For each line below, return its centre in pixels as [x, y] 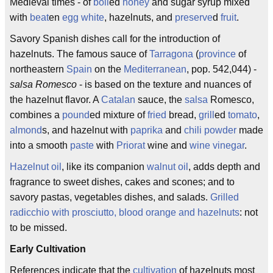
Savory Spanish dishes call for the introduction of [115, 39]
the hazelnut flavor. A [55, 100]
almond [26, 130]
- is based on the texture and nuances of [164, 84]
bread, [183, 115]
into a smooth [40, 145]
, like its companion [104, 167]
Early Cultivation [48, 249]
